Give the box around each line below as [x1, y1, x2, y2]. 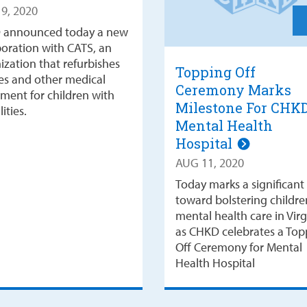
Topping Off [175, 62, 256, 81]
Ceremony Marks [175, 80, 291, 99]
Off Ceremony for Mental [175, 238, 302, 255]
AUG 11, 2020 [175, 154, 244, 171]
